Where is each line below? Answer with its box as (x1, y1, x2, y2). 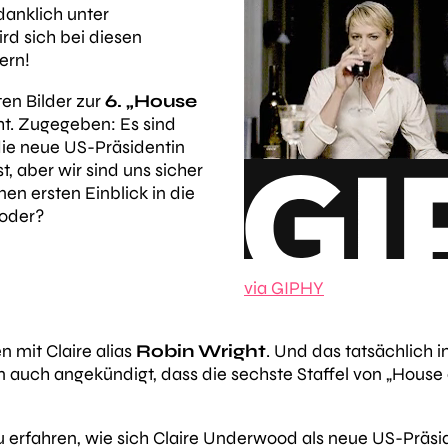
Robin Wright (136, 340, 266, 363)
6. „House (105, 90, 197, 112)
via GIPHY (244, 277, 324, 300)
